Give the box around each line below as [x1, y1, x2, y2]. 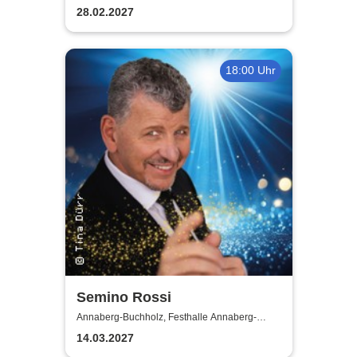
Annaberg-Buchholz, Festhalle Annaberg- [76, 312, 257, 324]
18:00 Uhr [225, 64, 276, 77]
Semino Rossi [76, 288, 171, 305]
